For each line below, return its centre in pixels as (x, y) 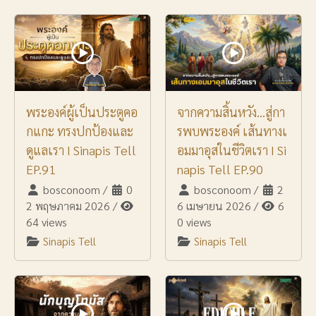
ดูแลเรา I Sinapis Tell (81, 150)
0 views (194, 222)
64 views (47, 222)
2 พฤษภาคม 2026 (68, 206)
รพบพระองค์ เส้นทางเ (232, 131)
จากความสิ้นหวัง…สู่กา (231, 112)
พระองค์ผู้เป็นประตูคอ (82, 112)
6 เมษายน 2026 (214, 206)
